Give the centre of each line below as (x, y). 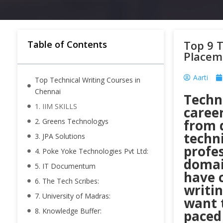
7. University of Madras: (73, 196)
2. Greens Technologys (72, 121)
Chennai (48, 92)
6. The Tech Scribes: (67, 181)
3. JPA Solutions (60, 136)
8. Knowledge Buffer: (68, 211)
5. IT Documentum (65, 166)
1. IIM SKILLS (56, 107)
